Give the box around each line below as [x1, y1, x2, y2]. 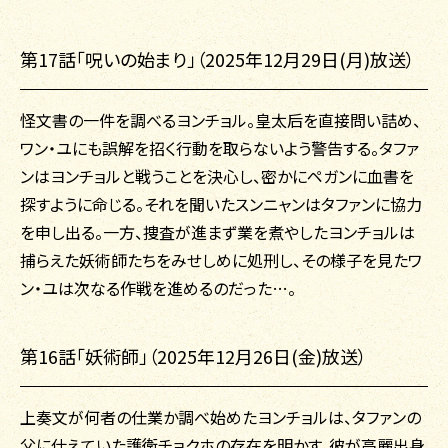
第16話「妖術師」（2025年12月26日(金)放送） [20, 343, 367, 370]
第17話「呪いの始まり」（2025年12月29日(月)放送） [20, 46, 415, 73]
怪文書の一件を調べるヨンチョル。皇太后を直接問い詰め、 [20, 108, 421, 133]
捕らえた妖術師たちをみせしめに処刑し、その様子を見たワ [20, 248, 422, 273]
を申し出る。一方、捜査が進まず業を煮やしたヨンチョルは [20, 220, 415, 245]
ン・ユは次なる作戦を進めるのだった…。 [20, 276, 296, 301]
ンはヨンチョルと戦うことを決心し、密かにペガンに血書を [20, 164, 414, 189]
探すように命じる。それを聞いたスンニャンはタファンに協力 [20, 192, 422, 217]
